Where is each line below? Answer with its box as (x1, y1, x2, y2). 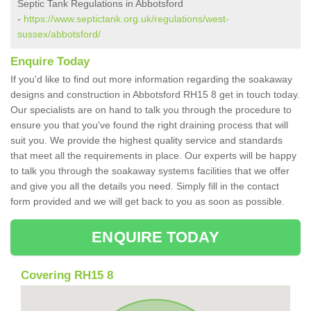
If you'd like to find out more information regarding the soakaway (10, 74, 292, 85)
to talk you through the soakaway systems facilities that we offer (10, 165, 289, 177)
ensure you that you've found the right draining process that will (10, 119, 288, 131)
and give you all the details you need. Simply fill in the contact (10, 180, 279, 192)
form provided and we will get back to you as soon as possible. (10, 196, 287, 208)
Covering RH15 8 (21, 269, 113, 283)
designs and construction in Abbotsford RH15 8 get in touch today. (10, 89, 300, 101)
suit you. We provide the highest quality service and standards (10, 135, 283, 146)
